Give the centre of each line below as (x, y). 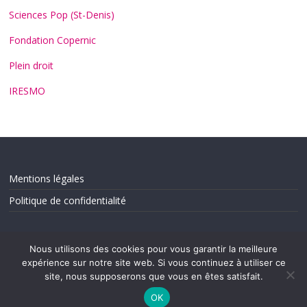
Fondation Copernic (53, 40)
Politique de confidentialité (68, 200)
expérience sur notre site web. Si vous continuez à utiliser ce (153, 262)
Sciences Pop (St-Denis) (62, 14)
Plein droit (32, 65)
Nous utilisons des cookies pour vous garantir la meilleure (153, 249)
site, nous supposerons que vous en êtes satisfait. (153, 276)
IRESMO (27, 90)
